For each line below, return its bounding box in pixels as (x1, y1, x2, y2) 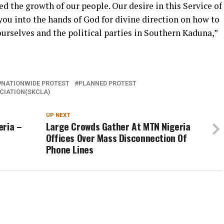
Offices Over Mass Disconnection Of (45, 130, 187, 145)
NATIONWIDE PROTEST (1, 79, 69, 87)
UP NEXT (45, 111, 70, 118)
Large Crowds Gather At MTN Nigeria (45, 118, 190, 133)
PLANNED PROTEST (78, 79, 136, 87)
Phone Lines (45, 141, 93, 156)
